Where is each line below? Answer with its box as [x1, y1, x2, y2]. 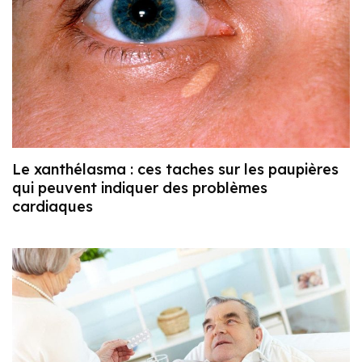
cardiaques [12, 197, 93, 217]
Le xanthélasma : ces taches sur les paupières [12, 160, 339, 179]
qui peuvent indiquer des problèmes [12, 179, 267, 198]
